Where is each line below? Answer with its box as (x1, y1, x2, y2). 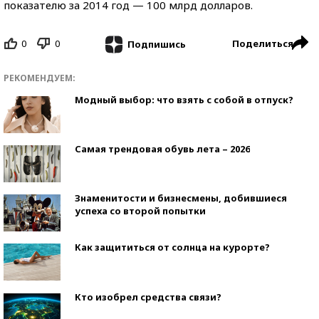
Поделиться (232, 37, 293, 50)
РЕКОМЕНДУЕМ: (4, 71, 75, 84)
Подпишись (127, 37, 186, 51)
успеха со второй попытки (75, 204, 206, 217)
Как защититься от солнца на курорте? (75, 240, 270, 253)
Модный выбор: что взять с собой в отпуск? (75, 93, 293, 106)
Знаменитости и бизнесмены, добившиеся (75, 191, 287, 204)
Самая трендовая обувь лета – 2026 (75, 142, 250, 155)
